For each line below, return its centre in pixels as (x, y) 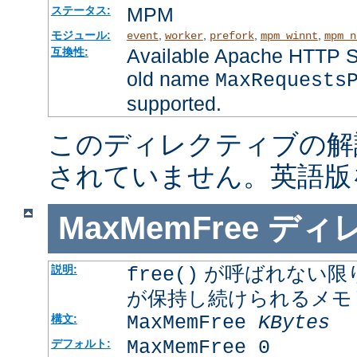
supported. (174, 103)
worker (184, 35)
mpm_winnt (289, 35)
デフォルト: (80, 343)
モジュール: (80, 35)
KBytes (294, 323)
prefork (231, 35)
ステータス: (80, 10)
